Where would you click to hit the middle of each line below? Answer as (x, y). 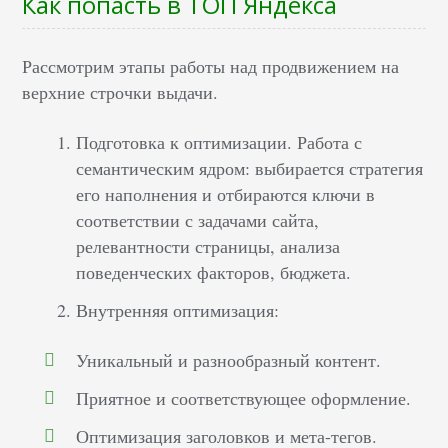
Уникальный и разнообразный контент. (229, 360)
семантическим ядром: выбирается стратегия (250, 168)
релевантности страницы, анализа (208, 246)
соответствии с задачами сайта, (198, 220)
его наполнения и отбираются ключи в (226, 194)
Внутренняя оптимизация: (178, 310)
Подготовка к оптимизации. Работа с (219, 142)
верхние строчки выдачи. (120, 92)
